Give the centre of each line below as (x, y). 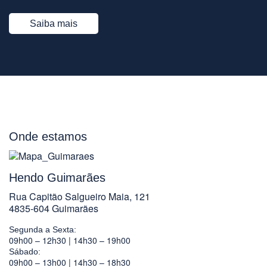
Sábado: (25, 251)
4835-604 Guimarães (54, 208)
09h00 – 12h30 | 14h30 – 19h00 (70, 240)
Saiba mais (54, 23)
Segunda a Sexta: (43, 229)
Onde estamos (48, 136)
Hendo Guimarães (57, 177)
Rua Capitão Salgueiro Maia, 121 (80, 196)
